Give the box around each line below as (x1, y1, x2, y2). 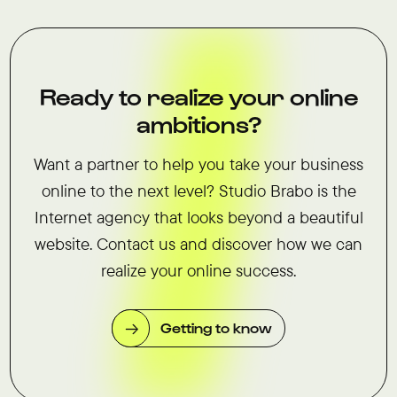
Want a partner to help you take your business (34, 152, 363, 175)
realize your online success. (101, 259, 296, 281)
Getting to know (160, 317, 272, 336)
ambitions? (136, 109, 261, 138)
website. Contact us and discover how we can (35, 232, 362, 254)
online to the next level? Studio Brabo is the (41, 179, 356, 201)
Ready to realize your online (39, 82, 358, 111)
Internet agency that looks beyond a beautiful (34, 206, 363, 228)
